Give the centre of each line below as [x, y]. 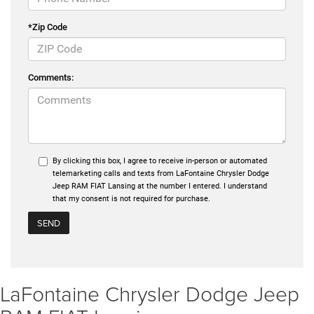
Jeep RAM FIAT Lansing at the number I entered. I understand [160, 186]
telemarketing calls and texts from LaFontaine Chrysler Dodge [161, 173]
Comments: [51, 77]
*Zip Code [48, 27]
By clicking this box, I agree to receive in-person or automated [160, 161]
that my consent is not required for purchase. [131, 198]
